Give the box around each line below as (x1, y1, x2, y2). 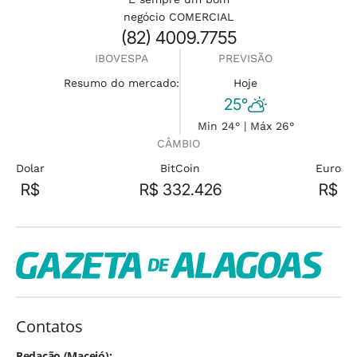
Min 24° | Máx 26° (197, 120, 294, 132)
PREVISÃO (218, 52, 273, 65)
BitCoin (160, 162, 200, 175)
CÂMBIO (157, 137, 200, 150)
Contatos (16, 315, 83, 337)
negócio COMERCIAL (124, 10, 233, 23)
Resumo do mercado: (63, 76, 179, 89)
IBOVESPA (94, 52, 148, 65)
